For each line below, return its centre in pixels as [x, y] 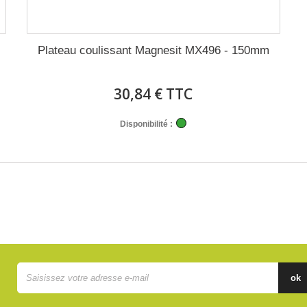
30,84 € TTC [153, 94]
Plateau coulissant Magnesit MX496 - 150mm [153, 50]
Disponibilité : [147, 124]
